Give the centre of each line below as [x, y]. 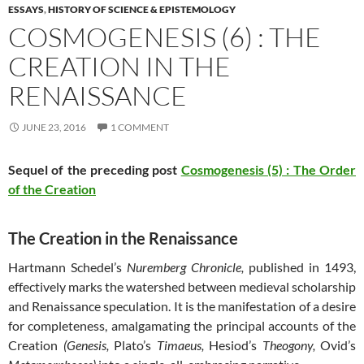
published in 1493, [302, 267]
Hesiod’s [236, 345]
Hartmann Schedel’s [67, 267]
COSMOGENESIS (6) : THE [165, 37]
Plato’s [135, 345]
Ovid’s [338, 345]
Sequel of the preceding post [95, 169]
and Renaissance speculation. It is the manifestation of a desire [182, 306]
